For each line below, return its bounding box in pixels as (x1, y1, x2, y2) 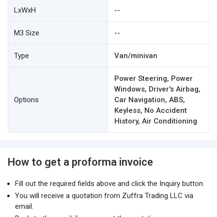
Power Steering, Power (114, 74, 193, 83)
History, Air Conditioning (114, 117, 197, 125)
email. (15, 202, 33, 211)
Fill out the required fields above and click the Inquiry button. (15, 179, 204, 188)
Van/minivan (114, 51, 157, 60)
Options (14, 95, 39, 104)
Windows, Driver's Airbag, (114, 85, 201, 93)
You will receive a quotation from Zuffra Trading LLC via (15, 191, 193, 200)
